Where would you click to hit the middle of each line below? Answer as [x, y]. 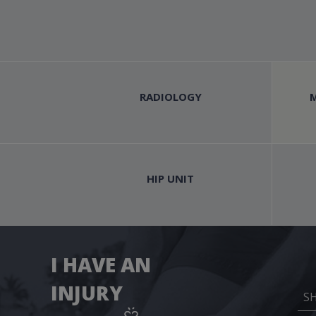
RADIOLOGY [170, 96]
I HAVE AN [101, 264]
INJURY [87, 292]
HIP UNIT [171, 178]
